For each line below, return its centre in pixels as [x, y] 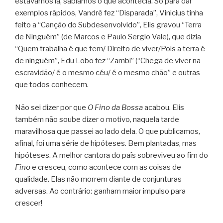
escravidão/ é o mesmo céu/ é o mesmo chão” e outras [108, 72]
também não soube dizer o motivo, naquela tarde [97, 120]
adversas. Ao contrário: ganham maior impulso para [100, 191]
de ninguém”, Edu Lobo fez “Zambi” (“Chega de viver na [108, 60]
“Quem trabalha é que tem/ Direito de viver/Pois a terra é [110, 49]
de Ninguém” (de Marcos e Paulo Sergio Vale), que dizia [108, 37]
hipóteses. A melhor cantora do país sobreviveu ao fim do [111, 156]
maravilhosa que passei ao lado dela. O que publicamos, [108, 132]
